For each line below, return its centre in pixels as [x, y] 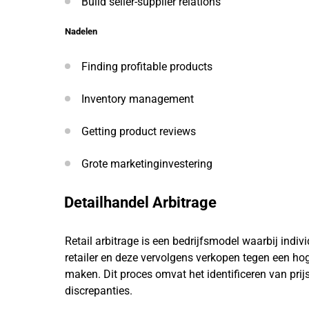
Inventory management [138, 99]
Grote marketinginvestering [147, 164]
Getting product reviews [139, 132]
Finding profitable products [147, 67]
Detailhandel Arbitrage [140, 203]
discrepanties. [99, 291]
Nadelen [81, 32]
